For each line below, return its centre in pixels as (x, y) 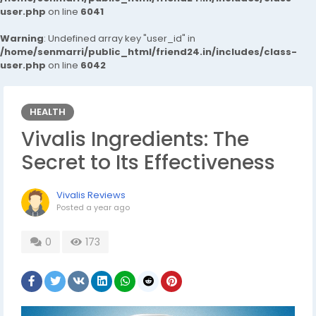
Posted (71, 207)
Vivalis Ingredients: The (135, 139)
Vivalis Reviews (91, 195)
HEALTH (48, 112)
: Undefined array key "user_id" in (120, 38)
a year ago (108, 207)
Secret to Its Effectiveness (148, 163)
